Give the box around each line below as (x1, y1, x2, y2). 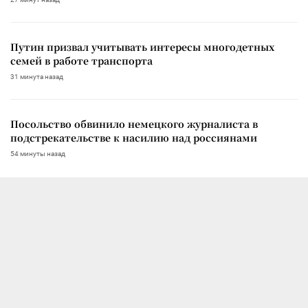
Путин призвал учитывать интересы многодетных (10, 39, 274, 54)
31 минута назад (10, 72, 63, 80)
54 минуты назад (10, 149, 65, 157)
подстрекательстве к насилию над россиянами (10, 130, 257, 144)
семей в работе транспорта (10, 53, 153, 67)
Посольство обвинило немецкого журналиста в (10, 116, 258, 131)
